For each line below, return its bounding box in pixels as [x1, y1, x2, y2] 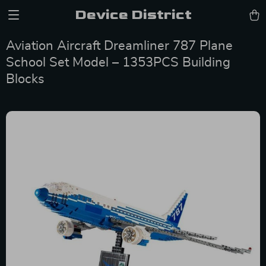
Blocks [6, 72, 45, 85]
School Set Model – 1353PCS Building [6, 56, 230, 69]
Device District [74, 6, 192, 23]
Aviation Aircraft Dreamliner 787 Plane [6, 39, 233, 52]
